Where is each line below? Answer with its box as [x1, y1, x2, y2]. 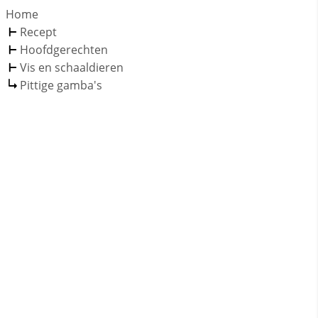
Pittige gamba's [20, 77, 102, 94]
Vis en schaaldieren [20, 60, 124, 76]
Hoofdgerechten [20, 42, 108, 58]
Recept [20, 24, 57, 40]
